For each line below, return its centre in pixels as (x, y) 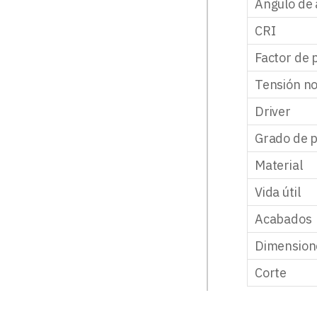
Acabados (283, 219)
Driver (273, 111)
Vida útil (278, 192)
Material (279, 165)
